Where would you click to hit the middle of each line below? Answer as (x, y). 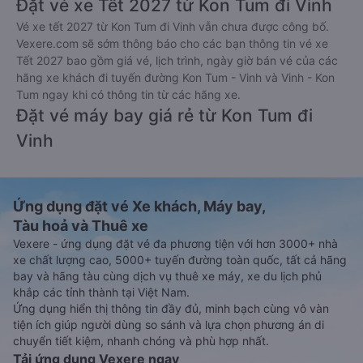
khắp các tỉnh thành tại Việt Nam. (101, 292)
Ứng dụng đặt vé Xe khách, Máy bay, (139, 206)
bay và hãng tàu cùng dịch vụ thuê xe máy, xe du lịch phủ (167, 275)
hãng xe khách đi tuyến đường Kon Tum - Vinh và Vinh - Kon (175, 77)
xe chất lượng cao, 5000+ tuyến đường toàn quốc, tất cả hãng (180, 259)
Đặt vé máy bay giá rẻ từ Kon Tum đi (164, 115)
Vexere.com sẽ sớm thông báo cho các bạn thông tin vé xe (172, 43)
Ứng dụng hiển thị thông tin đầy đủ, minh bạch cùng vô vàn (171, 308)
